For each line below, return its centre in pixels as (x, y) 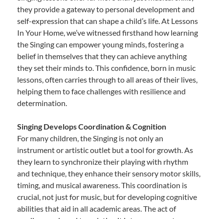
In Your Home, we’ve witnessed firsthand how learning (108, 32)
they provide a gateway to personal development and (106, 9)
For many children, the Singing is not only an (90, 138)
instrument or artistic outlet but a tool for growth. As (105, 150)
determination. (42, 103)
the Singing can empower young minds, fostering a (100, 44)
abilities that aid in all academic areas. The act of (97, 208)
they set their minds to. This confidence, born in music (106, 67)
